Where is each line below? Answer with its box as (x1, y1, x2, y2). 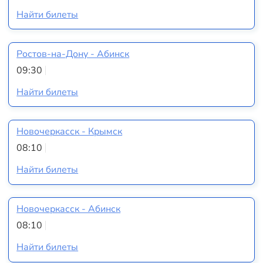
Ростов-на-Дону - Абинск (16, 48, 130, 61)
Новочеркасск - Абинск (16, 203, 121, 216)
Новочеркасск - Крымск (16, 125, 123, 139)
